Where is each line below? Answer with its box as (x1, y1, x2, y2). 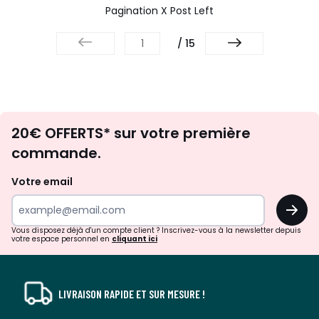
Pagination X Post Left (105, 4, 214, 18)
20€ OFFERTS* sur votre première (11, 123, 251, 143)
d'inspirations (159, 127, 278, 151)
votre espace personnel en (11, 234, 112, 244)
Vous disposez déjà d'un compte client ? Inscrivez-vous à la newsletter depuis (11, 225, 301, 236)
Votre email (11, 174, 75, 189)
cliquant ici (112, 234, 157, 244)
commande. (11, 143, 101, 163)
